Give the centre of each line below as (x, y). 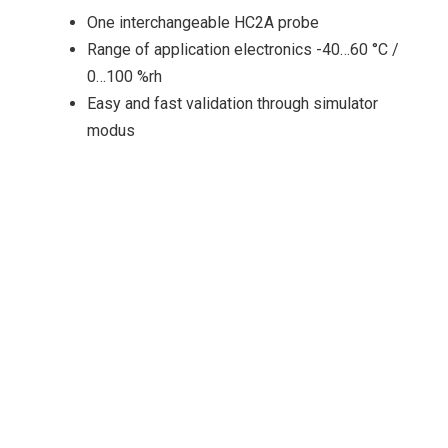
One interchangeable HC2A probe (202, 23)
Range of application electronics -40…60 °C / (242, 50)
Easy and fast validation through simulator (232, 104)
